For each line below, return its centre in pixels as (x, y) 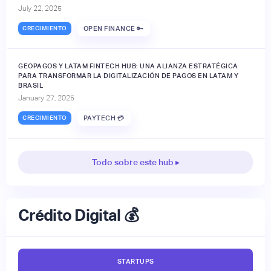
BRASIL (31, 85)
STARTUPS (135, 261)
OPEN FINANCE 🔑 (113, 29)
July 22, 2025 (40, 8)
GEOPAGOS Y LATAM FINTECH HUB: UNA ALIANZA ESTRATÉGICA (128, 66)
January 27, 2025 (46, 98)
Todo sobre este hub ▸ (135, 162)
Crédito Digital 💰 (79, 215)
